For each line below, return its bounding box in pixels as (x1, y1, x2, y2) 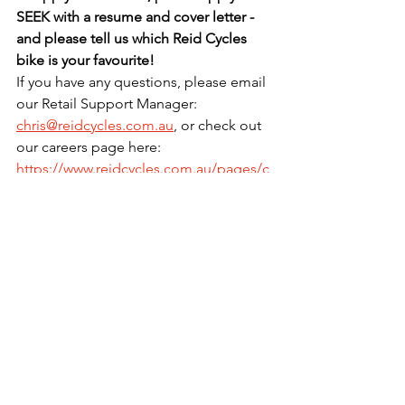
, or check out (174, 117, 265, 134)
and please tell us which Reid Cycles (16, 30, 250, 47)
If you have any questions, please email (16, 73, 269, 90)
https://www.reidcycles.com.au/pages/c (16, 160, 269, 177)
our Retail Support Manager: (16, 95, 201, 112)
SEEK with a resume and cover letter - (16, 8, 258, 25)
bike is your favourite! (16, 52, 155, 69)
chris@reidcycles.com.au (16, 117, 174, 134)
